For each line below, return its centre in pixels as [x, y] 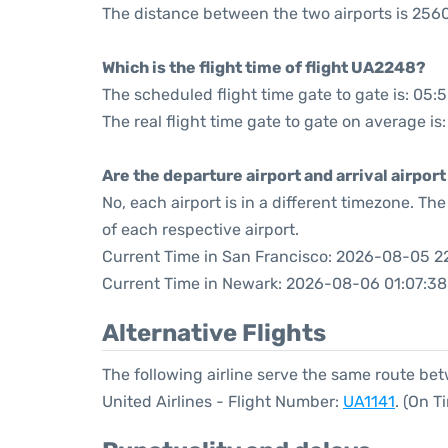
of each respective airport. [200, 229]
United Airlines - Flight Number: [222, 401]
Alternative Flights [214, 333]
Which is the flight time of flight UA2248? [264, 67]
